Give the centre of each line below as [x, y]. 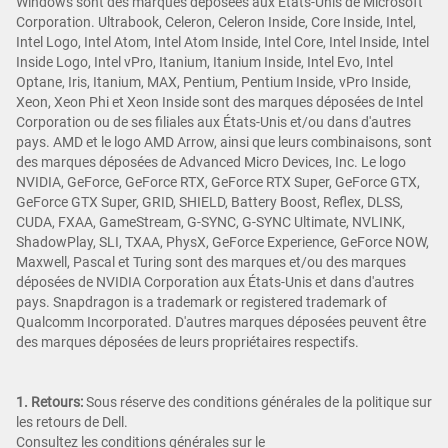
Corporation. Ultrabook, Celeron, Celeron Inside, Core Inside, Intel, [216, 21]
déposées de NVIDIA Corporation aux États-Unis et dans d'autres [215, 281]
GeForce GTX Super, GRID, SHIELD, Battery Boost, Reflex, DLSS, [209, 201]
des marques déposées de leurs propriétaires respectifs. [187, 341]
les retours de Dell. [72, 421]
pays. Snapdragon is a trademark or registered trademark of [201, 301]
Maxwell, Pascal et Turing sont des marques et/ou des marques [211, 261]
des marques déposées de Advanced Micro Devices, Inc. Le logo [211, 161]
